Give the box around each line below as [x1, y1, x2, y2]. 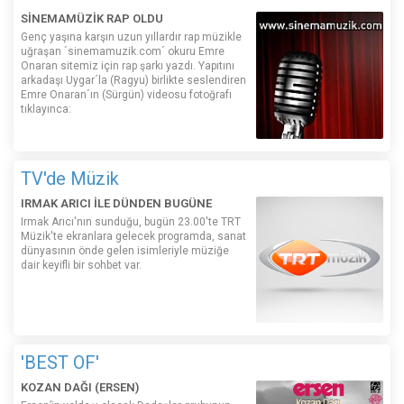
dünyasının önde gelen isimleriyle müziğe [21, 243, 229, 257]
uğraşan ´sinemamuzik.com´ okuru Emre [21, 44, 225, 58]
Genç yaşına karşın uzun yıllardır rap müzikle [21, 30, 242, 43]
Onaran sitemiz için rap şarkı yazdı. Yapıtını [21, 59, 234, 72]
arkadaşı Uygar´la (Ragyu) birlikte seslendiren [21, 73, 246, 87]
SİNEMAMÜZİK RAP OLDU [21, 11, 163, 25]
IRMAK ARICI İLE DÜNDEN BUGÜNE [21, 196, 212, 210]
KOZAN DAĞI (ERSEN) [21, 381, 139, 395]
